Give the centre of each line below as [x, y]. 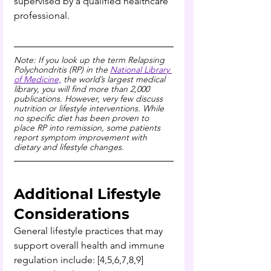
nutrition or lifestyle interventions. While [90, 108]
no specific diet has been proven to [83, 118]
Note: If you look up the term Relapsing [90, 60]
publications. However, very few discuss [90, 98]
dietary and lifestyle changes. [69, 147]
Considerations [74, 214]
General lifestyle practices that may [90, 230]
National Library [141, 69]
